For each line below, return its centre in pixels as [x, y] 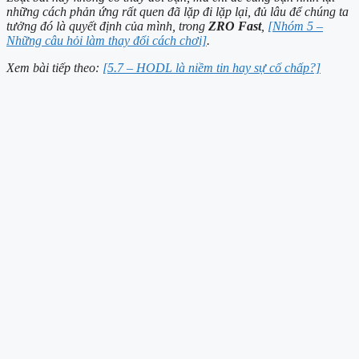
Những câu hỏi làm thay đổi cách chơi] [107, 41]
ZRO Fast [235, 26]
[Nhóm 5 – [295, 26]
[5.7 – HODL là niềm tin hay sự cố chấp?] [212, 68]
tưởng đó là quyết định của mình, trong [107, 26]
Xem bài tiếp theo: [54, 68]
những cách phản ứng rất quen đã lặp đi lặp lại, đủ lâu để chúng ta [177, 12]
